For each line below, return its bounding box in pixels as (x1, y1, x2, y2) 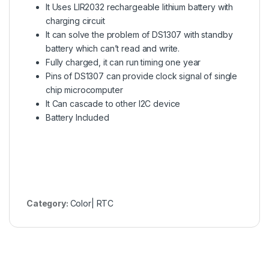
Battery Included (46, 112, 109, 122)
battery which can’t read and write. (46, 43, 180, 53)
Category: (26, 198, 70, 208)
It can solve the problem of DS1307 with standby (46, 29, 233, 40)
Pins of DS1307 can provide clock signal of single (46, 70, 238, 81)
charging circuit (46, 15, 105, 26)
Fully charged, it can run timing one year (46, 56, 201, 67)
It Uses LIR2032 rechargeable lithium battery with (46, 1, 234, 12)
